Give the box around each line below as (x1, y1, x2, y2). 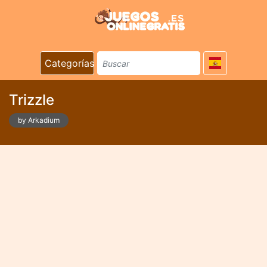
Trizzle (9, 91, 54, 108)
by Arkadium (18, 116, 60, 125)
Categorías (45, 57, 94, 69)
